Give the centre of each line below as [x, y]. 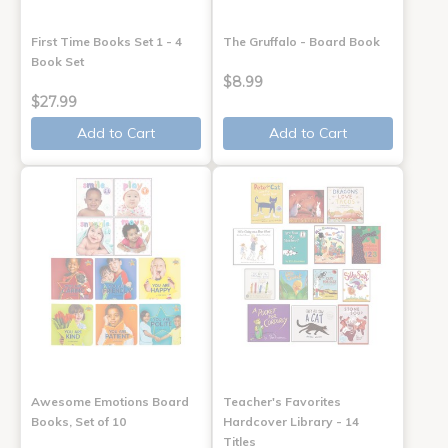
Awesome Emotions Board [110, 401]
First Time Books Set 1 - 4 [106, 41]
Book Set [57, 61]
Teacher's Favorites [281, 401]
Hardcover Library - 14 [290, 421]
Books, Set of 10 [78, 421]
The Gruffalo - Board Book [301, 41]
